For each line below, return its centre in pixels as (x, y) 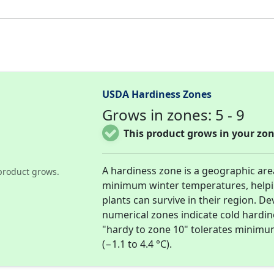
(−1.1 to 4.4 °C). (137, 244)
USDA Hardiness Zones (157, 94)
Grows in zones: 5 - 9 (174, 114)
